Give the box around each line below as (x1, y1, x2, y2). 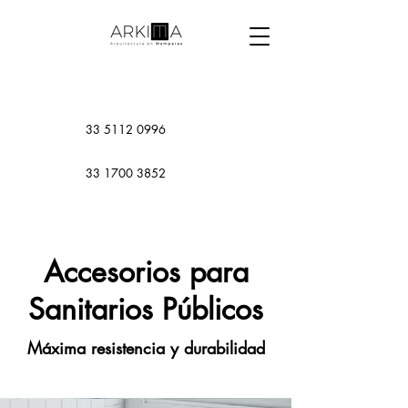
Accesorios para (43, 253, 249, 291)
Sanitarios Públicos (28, 291, 263, 328)
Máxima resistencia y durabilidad (26, 337, 265, 359)
